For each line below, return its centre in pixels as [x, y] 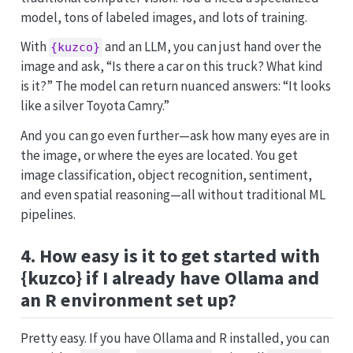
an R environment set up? [128, 299]
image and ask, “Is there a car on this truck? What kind [171, 67]
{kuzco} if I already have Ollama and [169, 277]
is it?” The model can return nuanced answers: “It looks [175, 86]
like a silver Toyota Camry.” [95, 106]
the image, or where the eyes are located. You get [159, 156]
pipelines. [48, 215]
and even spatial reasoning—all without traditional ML [173, 195]
